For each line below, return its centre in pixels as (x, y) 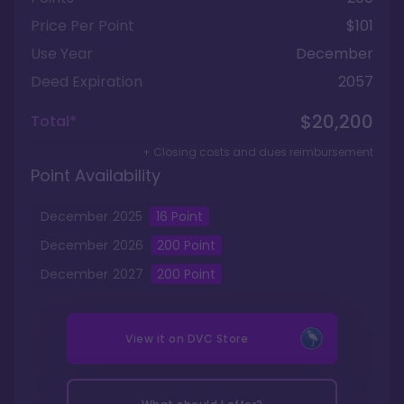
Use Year (62, 54)
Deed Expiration (87, 82)
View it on (156, 339)
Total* (54, 121)
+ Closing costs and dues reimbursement (258, 152)
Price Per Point (83, 26)
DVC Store (217, 339)
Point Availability (96, 175)
